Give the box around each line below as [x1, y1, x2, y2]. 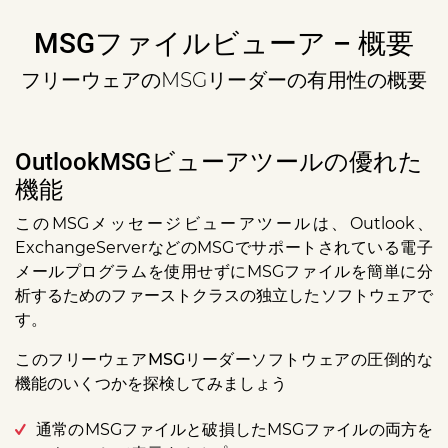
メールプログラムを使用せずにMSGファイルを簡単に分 [15, 262, 433, 282]
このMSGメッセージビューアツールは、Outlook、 [15, 214, 433, 234]
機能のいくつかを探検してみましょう [15, 374, 287, 394]
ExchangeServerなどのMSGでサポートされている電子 [15, 238, 433, 258]
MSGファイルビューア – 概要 [34, 27, 414, 61]
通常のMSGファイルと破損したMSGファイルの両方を [36, 420, 433, 440]
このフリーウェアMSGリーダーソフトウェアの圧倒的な [15, 350, 433, 370]
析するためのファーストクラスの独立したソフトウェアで [15, 286, 433, 306]
